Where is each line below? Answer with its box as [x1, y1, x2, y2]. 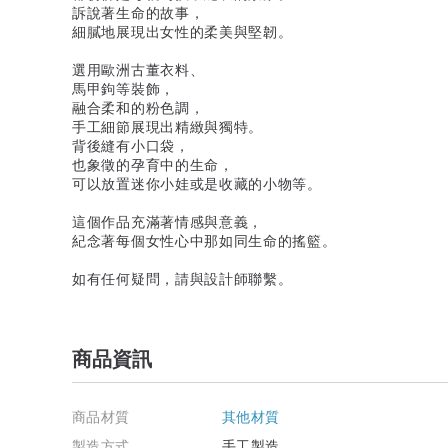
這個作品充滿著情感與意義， [72, 210, 264, 231]
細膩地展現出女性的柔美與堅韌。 [72, 20, 293, 41]
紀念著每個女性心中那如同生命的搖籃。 [72, 229, 337, 250]
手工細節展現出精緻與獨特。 [72, 115, 264, 136]
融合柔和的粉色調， [72, 96, 205, 117]
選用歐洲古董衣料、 [72, 58, 205, 79]
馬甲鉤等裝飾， [72, 77, 175, 98]
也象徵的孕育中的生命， [72, 153, 234, 174]
